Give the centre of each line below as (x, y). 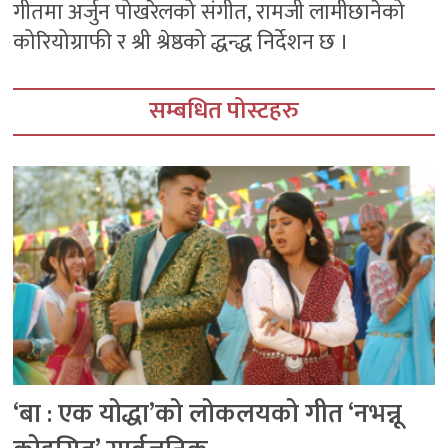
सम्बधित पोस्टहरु (223, 110)
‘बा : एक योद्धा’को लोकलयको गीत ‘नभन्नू (208, 414)
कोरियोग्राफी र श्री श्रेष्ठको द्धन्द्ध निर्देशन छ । (181, 42)
